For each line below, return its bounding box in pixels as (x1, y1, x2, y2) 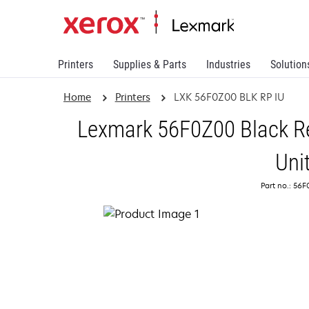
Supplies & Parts (113, 58, 186, 71)
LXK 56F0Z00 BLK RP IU (174, 90, 285, 103)
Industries (206, 58, 250, 71)
